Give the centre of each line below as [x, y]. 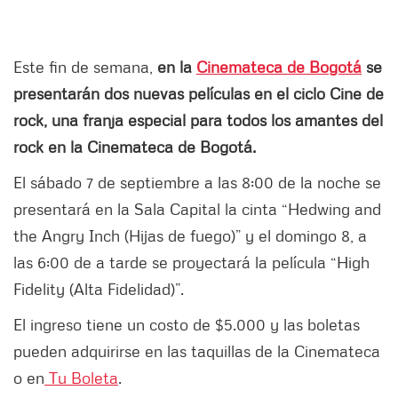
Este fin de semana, [85, 67]
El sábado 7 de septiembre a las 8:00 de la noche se [197, 183]
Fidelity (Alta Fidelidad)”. [101, 289]
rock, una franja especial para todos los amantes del [198, 120]
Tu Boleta [81, 378]
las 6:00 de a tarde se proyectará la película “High [191, 263]
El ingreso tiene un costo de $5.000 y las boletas [187, 325]
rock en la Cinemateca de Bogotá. [135, 147]
